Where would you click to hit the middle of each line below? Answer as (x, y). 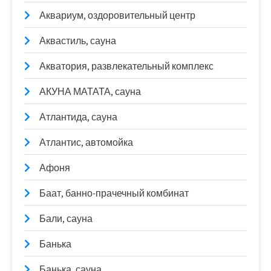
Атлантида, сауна (78, 117)
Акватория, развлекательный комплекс (126, 66)
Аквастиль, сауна (78, 41)
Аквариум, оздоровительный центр (117, 15)
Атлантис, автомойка (86, 142)
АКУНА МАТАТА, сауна (90, 92)
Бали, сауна (66, 219)
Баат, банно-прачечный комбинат (114, 193)
